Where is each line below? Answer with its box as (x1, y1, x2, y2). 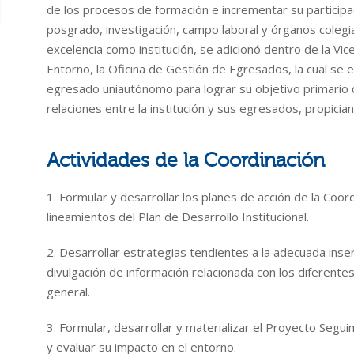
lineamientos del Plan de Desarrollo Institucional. (47, 209, 309, 224)
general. (47, 284, 90, 299)
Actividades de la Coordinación (47, 149, 325, 171)
